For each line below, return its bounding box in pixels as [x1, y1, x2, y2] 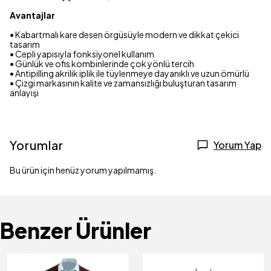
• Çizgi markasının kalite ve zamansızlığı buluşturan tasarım [10, 77, 237, 89]
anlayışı [10, 87, 39, 99]
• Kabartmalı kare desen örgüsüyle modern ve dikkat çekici [10, 29, 239, 41]
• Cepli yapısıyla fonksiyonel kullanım [10, 48, 154, 60]
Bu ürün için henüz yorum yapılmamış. [10, 165, 156, 176]
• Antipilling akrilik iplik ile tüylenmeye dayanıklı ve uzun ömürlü [10, 68, 249, 79]
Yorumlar [10, 137, 64, 153]
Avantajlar [10, 10, 55, 21]
